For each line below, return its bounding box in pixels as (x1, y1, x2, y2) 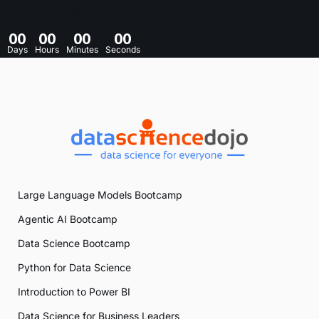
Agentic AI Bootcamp (18, 213, 117, 226)
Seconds (105, 44, 140, 56)
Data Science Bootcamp (18, 237, 130, 250)
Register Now (236, 24, 291, 35)
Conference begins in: (7, 2, 108, 15)
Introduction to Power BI (18, 286, 130, 298)
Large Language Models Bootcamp (18, 189, 182, 202)
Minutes (66, 44, 98, 56)
